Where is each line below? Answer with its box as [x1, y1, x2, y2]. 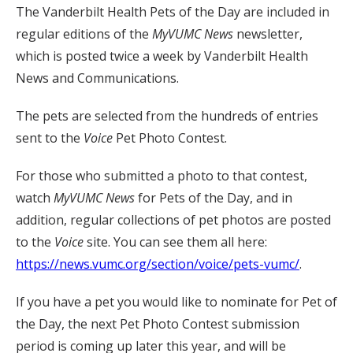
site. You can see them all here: [84, 233, 267, 251]
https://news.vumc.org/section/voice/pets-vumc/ [16, 255, 299, 273]
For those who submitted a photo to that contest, [16, 167, 307, 185]
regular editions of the [16, 25, 152, 43]
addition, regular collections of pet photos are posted [16, 211, 331, 229]
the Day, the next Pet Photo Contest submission [16, 315, 299, 333]
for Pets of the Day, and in [135, 189, 292, 207]
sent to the [16, 129, 84, 147]
